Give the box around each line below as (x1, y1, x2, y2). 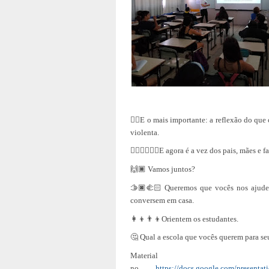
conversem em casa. (130, 195, 194, 205)
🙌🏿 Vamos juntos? (130, 165, 195, 174)
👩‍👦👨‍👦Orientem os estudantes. (130, 214, 238, 223)
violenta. (130, 127, 159, 137)
